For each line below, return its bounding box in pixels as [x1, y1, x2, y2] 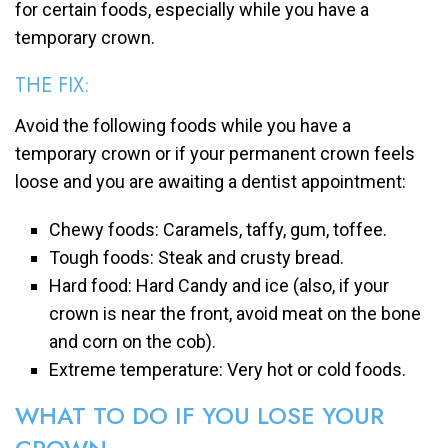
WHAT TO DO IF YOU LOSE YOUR [15, 398, 384, 434]
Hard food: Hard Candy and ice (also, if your [49, 275, 390, 297]
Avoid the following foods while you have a [15, 115, 351, 137]
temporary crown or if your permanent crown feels [15, 143, 415, 165]
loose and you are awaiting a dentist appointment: [15, 171, 406, 193]
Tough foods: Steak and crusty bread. [49, 247, 345, 269]
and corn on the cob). [49, 331, 217, 353]
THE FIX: [15, 71, 90, 101]
